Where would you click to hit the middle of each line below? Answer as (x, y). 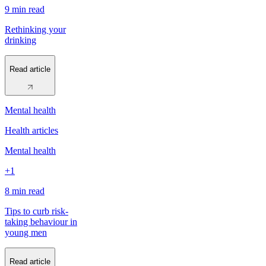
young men (26, 232)
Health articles (31, 130)
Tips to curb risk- (37, 211)
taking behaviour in (41, 221)
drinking (20, 40)
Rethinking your (35, 30)
